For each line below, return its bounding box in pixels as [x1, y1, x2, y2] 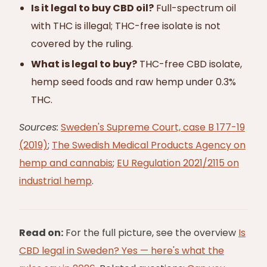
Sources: [19, 120, 58, 134]
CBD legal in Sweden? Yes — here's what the [19, 244, 224, 257]
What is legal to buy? [31, 57, 137, 71]
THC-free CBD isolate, [137, 57, 242, 71]
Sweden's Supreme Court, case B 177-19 [61, 120, 245, 134]
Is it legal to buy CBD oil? [31, 1, 154, 15]
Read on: [19, 226, 63, 240]
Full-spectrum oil [154, 1, 236, 15]
